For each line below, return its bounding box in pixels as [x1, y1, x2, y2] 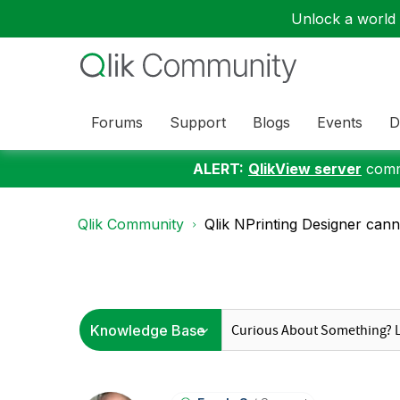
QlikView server [248, 160, 362, 178]
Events [317, 112, 362, 131]
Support [170, 112, 226, 131]
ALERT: [193, 160, 244, 178]
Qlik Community [78, 215, 184, 233]
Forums [91, 112, 143, 131]
